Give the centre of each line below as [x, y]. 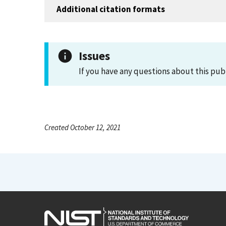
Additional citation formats [111, 9]
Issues [94, 56]
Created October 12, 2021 [82, 127]
